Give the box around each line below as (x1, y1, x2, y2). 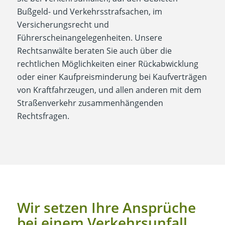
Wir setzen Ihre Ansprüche (17, 197, 196, 217)
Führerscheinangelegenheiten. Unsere (17, 32, 162, 44)
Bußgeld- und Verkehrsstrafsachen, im (17, 6, 162, 18)
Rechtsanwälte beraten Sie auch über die (17, 45, 172, 57)
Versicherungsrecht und (17, 19, 109, 31)
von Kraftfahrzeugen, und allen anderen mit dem (17, 84, 201, 96)
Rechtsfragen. (17, 110, 69, 122)
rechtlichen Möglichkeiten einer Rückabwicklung (17, 58, 198, 70)
